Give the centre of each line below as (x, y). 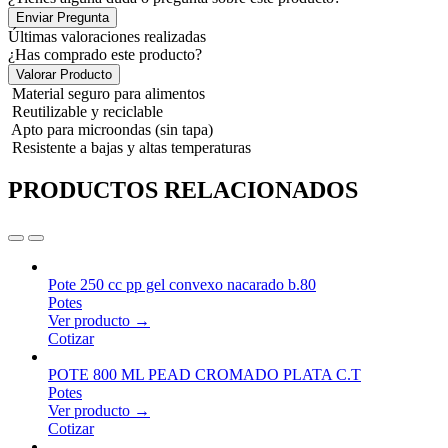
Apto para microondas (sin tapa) (112, 129)
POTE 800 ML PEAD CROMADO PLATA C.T (204, 374)
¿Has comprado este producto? (105, 54)
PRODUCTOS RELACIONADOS (183, 189)
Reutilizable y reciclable (87, 111)
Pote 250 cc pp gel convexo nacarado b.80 (182, 284)
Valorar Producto (64, 74)
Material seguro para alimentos (108, 93)
